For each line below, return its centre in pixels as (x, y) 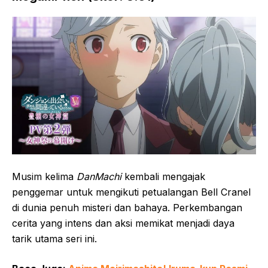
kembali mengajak (163, 176)
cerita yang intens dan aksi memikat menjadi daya (123, 223)
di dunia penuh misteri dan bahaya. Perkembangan (127, 207)
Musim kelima (44, 176)
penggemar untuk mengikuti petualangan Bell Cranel (131, 192)
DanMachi (99, 176)
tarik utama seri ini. (54, 238)
